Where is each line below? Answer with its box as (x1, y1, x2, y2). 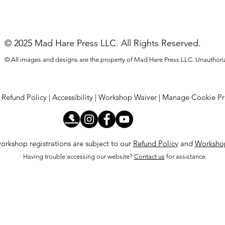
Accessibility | (52, 92, 98, 102)
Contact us (134, 153, 165, 161)
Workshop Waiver (98, 92, 157, 102)
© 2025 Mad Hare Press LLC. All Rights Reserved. (5, 38, 201, 49)
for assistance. (164, 153, 207, 161)
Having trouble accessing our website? (23, 153, 134, 161)
